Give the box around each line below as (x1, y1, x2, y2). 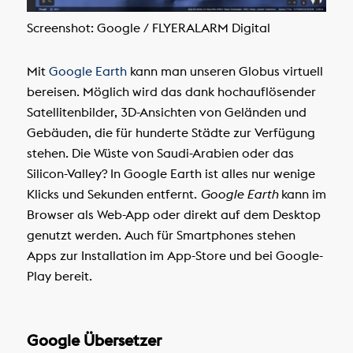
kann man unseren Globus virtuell (126, 62, 323, 79)
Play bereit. (26, 267, 92, 284)
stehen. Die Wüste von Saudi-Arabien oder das (26, 144, 294, 161)
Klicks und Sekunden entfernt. (26, 185, 200, 202)
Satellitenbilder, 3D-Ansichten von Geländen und (26, 103, 307, 120)
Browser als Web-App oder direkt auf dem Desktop (26, 206, 321, 222)
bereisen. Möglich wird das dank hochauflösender (26, 83, 316, 99)
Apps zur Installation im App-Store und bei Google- (26, 247, 323, 263)
